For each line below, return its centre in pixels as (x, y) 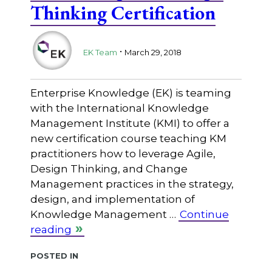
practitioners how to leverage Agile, (123, 154)
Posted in (54, 255)
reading (51, 230)
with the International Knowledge (119, 108)
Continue (204, 215)
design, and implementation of (112, 199)
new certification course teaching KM (128, 139)
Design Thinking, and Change (109, 169)
